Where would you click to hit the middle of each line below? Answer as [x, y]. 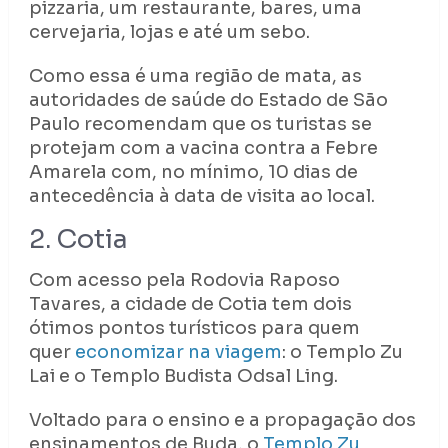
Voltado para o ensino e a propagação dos [222, 420]
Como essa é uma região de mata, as [195, 76]
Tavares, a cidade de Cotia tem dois [190, 304]
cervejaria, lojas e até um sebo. [169, 32]
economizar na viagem [178, 352]
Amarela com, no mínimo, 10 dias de [193, 172]
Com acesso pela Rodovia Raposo [184, 280]
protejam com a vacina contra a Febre [203, 148]
